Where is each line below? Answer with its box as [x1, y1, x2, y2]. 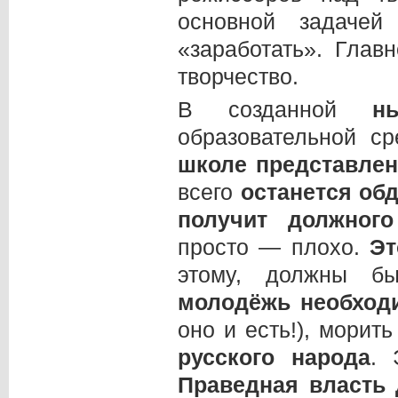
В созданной [178, 97, 372, 123]
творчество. [178, 63, 298, 89]
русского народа [178, 345, 370, 370]
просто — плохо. [178, 235, 370, 260]
